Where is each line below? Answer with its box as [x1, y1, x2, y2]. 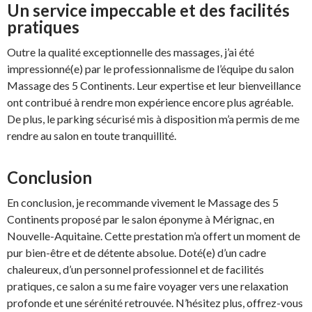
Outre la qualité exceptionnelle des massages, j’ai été [7, 45, 254, 58]
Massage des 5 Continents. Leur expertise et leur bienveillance [7, 78, 301, 92]
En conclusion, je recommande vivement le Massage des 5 [7, 195, 279, 209]
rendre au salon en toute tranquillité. [7, 128, 176, 142]
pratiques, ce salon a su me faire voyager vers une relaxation [7, 279, 288, 292]
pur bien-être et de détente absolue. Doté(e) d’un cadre [7, 245, 266, 259]
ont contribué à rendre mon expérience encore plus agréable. [7, 95, 293, 109]
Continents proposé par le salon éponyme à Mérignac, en [7, 212, 274, 226]
